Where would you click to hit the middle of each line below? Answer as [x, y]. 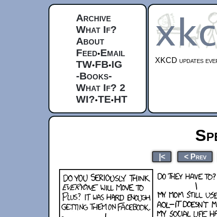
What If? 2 [101, 87]
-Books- [94, 76]
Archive [93, 18]
